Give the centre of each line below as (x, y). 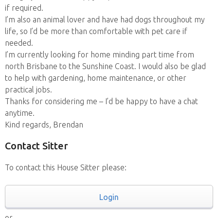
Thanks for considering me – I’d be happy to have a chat (101, 101)
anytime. (20, 113)
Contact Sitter (36, 146)
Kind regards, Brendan (44, 125)
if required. (24, 8)
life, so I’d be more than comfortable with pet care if (96, 31)
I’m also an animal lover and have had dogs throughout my (105, 19)
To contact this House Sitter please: (66, 167)
